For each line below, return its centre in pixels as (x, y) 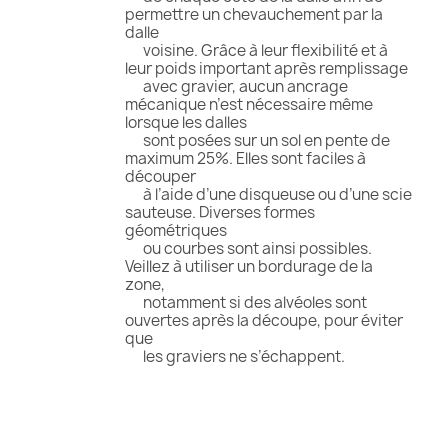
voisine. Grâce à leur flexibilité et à (256, 51)
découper (160, 177)
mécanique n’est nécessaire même (249, 105)
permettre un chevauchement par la (254, 15)
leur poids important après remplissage (266, 69)
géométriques (176, 231)
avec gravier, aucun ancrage (236, 87)
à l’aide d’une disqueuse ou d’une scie (268, 195)
